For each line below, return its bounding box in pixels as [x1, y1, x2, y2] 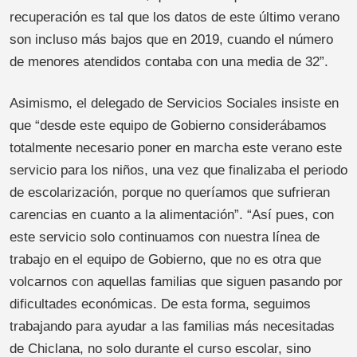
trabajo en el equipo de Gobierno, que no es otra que [10, 252, 321, 268]
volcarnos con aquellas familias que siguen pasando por [10, 274, 343, 290]
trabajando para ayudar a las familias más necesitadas [10, 319, 335, 335]
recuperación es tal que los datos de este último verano [10, 10, 339, 25]
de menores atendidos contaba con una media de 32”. [10, 54, 328, 70]
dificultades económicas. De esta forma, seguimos [10, 296, 311, 312]
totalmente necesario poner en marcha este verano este [10, 140, 342, 156]
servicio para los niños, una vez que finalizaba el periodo [10, 163, 347, 178]
